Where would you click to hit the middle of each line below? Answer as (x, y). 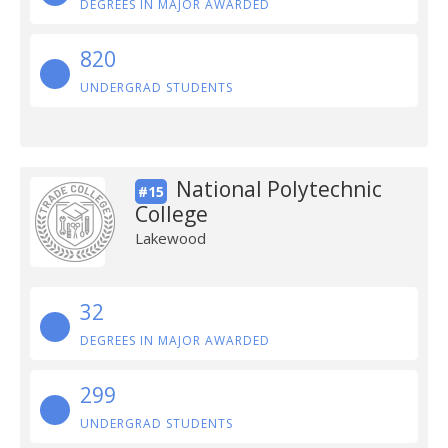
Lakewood (170, 238)
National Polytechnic (278, 189)
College (171, 214)
